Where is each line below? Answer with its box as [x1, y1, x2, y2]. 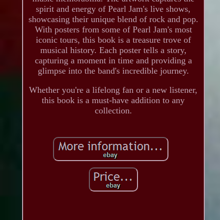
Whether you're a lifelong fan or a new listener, [29, 84, 198, 95]
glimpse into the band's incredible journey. [37, 65, 189, 76]
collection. [94, 105, 132, 115]
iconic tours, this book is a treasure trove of [35, 34, 191, 45]
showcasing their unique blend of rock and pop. [28, 14, 198, 24]
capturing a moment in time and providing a [34, 55, 192, 65]
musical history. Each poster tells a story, [40, 45, 187, 55]
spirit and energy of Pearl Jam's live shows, [36, 3, 191, 14]
